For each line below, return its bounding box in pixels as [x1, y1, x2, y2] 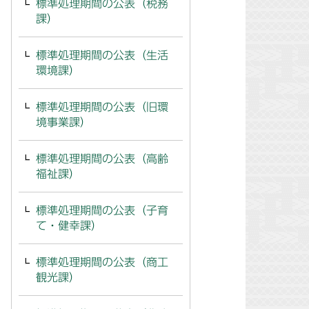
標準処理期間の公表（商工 [36, 257, 168, 268]
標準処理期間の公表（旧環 [36, 101, 168, 112]
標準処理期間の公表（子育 [36, 205, 168, 216]
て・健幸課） [36, 220, 102, 231]
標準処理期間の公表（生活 [36, 50, 168, 61]
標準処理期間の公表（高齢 [36, 153, 168, 164]
